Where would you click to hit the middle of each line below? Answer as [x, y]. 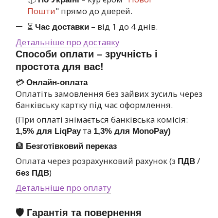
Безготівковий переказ [71, 146]
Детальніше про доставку [67, 42]
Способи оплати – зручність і [87, 54]
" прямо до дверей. [94, 11]
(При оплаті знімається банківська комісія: [102, 120]
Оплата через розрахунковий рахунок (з [97, 161]
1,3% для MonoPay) [132, 131]
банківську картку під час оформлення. [94, 105]
